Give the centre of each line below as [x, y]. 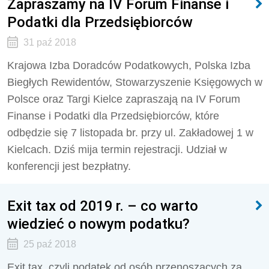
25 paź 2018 [50, 244]
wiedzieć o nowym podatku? [98, 224]
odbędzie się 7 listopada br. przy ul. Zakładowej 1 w [130, 133]
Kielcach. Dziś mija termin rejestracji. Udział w [117, 150]
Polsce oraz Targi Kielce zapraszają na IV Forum [124, 99]
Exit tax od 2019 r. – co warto [103, 206]
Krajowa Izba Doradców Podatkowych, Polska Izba [129, 65]
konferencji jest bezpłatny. [69, 166]
